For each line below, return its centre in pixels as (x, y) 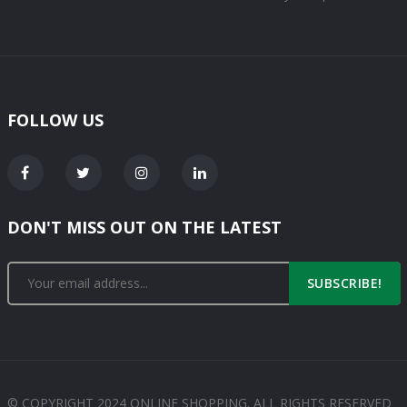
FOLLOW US (55, 120)
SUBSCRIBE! (344, 283)
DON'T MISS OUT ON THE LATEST (144, 228)
